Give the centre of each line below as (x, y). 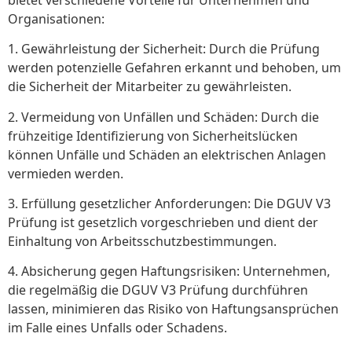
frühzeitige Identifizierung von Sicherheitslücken (153, 136)
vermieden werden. (66, 173)
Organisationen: (56, 18)
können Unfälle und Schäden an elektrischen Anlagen (167, 154)
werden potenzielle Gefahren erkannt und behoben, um (174, 68)
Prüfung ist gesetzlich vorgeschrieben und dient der (163, 223)
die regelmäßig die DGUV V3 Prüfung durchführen (158, 290)
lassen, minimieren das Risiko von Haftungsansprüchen (173, 309)
